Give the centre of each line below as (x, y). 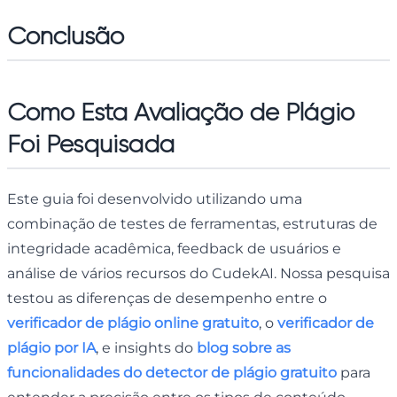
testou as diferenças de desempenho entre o (167, 298)
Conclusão (66, 35)
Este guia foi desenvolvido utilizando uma (155, 198)
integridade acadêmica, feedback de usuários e (174, 248)
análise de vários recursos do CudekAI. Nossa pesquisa (198, 273)
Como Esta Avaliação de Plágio (181, 112)
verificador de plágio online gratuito (133, 323)
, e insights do (146, 347)
